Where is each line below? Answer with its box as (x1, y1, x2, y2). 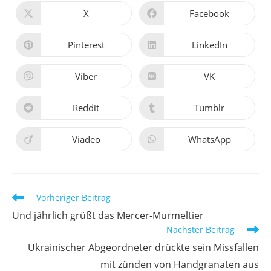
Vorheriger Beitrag (36, 192, 111, 203)
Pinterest (67, 38, 105, 51)
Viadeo (71, 132, 100, 145)
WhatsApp (188, 132, 231, 145)
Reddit (73, 101, 99, 114)
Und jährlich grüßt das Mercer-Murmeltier (12, 209, 204, 222)
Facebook (189, 7, 229, 19)
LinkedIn (191, 38, 227, 51)
